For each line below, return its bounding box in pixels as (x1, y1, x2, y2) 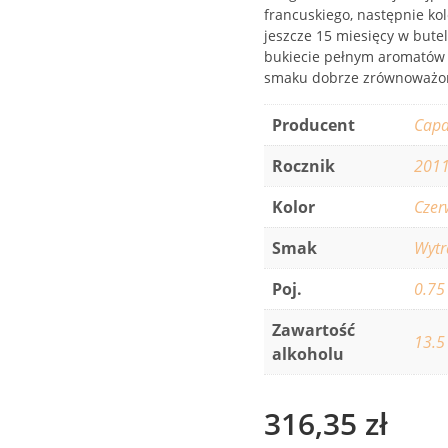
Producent (272, 114, 356, 136)
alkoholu (272, 343, 345, 365)
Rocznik (272, 155, 336, 177)
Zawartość (272, 319, 356, 341)
